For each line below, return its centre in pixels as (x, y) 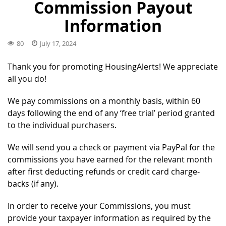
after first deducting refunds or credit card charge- (104, 171)
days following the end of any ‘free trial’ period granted (111, 113)
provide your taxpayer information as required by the (109, 218)
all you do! (27, 78)
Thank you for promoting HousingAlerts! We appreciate (113, 66)
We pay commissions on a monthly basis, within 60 (104, 101)
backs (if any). (33, 183)
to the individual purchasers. (62, 125)
